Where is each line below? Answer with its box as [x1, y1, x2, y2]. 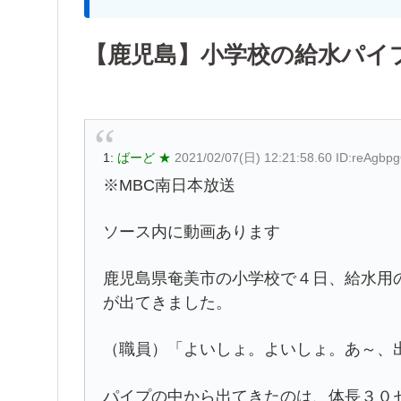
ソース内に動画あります [103, 223, 280, 242]
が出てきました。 [103, 294, 232, 312]
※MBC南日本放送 [103, 175, 235, 194]
